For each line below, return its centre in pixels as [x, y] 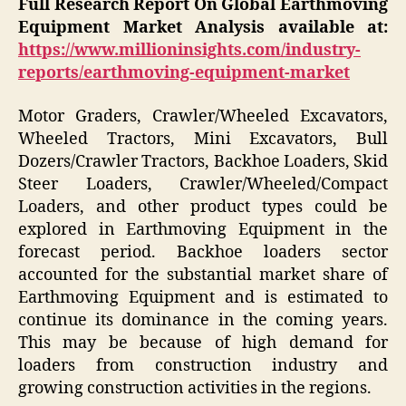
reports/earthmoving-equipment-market [184, 73]
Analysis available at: [291, 28]
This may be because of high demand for [203, 343]
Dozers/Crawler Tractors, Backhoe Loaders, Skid [203, 161]
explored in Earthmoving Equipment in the [203, 229]
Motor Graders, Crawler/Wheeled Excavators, [203, 116]
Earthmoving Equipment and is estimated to [203, 297]
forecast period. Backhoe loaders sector [203, 252]
